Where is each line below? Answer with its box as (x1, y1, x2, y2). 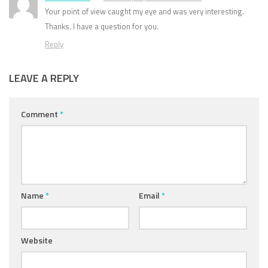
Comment (21, 107, 60, 120)
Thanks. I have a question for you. (45, 20, 159, 32)
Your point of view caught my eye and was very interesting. (45, 5, 244, 17)
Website (21, 233, 53, 246)
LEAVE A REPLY (9, 69, 79, 86)
